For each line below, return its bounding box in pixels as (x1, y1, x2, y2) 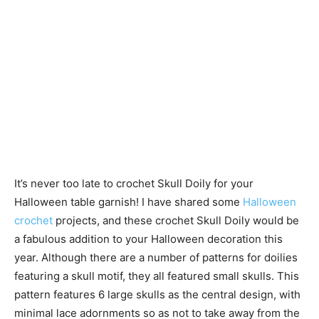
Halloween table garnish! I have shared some (14, 195, 240, 209)
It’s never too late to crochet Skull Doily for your (14, 177, 253, 190)
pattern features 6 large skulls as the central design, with (14, 288, 300, 301)
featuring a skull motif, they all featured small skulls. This (14, 269, 299, 283)
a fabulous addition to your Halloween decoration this (14, 232, 283, 246)
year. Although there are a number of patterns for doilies (14, 251, 298, 264)
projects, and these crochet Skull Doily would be (53, 214, 299, 227)
